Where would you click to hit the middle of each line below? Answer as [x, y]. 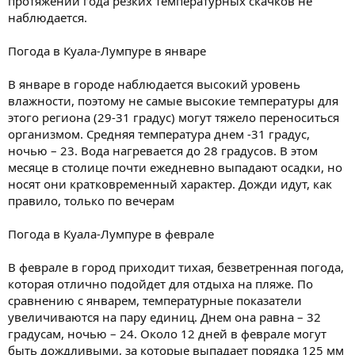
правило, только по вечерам [91, 200]
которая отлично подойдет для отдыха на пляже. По [160, 283]
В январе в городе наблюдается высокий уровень [154, 84]
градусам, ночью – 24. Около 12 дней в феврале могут [167, 333]
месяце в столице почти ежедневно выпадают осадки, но [175, 167]
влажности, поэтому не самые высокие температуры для [173, 100]
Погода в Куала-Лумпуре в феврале [111, 233]
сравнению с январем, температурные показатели [155, 300]
